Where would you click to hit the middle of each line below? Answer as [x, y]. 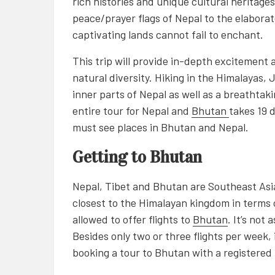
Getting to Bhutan [137, 157]
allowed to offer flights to [133, 219]
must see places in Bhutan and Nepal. [161, 127]
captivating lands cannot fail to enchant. [168, 34]
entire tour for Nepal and [132, 110]
